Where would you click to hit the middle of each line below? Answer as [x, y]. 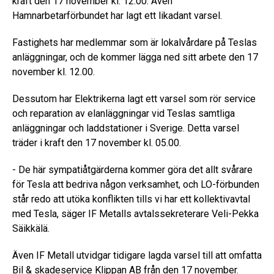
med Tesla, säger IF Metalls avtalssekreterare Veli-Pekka [135, 214]
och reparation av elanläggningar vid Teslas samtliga [124, 113]
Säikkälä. [31, 228]
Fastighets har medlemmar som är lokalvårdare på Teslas [135, 43]
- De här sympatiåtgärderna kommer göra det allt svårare [132, 170]
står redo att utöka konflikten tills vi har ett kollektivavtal [131, 199]
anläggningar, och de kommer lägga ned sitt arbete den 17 [135, 57]
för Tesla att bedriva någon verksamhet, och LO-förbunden [136, 184]
